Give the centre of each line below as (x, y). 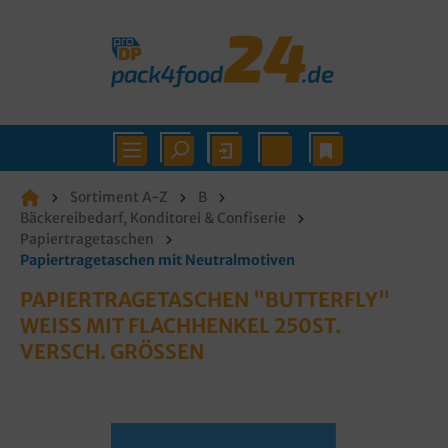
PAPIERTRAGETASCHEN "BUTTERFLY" (205, 299)
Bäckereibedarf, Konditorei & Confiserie (153, 218)
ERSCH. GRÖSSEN (112, 351)
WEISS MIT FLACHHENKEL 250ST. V (180, 325)
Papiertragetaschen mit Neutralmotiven (157, 260)
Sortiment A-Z (119, 197)
